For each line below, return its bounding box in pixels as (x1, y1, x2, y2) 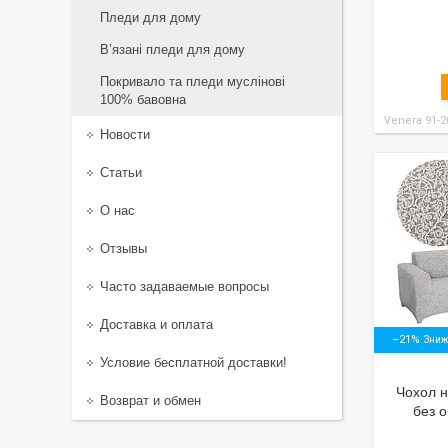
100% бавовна (100, 92, 186, 107)
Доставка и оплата (100, 317, 213, 332)
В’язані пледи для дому (100, 42, 245, 57)
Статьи (100, 165, 142, 180)
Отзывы (100, 241, 147, 256)
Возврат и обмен (100, 393, 201, 408)
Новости (100, 127, 150, 142)
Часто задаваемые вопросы (100, 279, 269, 294)
